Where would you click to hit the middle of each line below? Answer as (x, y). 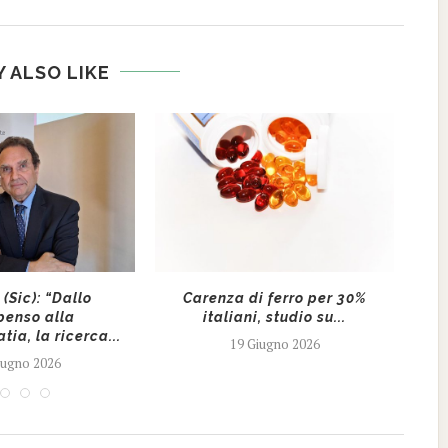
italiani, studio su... (275, 316)
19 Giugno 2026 (274, 343)
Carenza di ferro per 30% (274, 297)
